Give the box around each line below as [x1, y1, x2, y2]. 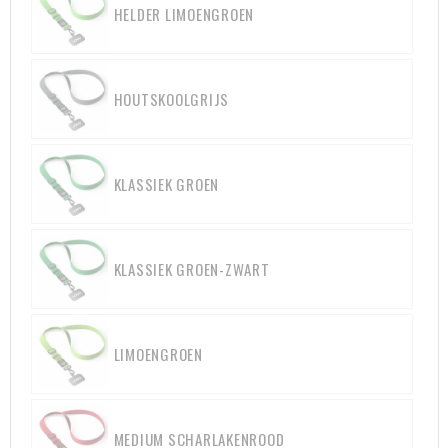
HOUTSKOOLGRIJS [113, 88, 229, 110]
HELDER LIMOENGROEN [113, 3, 254, 25]
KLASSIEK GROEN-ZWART [113, 258, 270, 280]
